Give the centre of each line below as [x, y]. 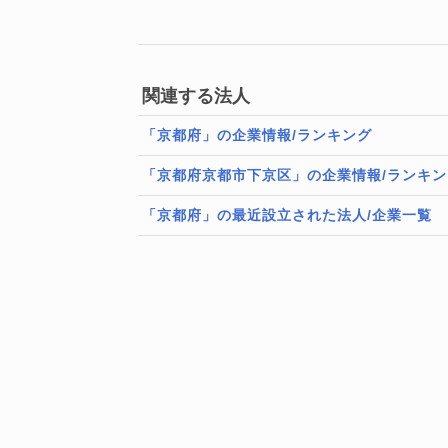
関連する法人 [196, 96]
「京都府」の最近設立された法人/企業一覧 [287, 215]
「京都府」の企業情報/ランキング [257, 135]
